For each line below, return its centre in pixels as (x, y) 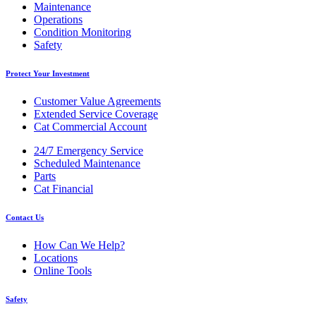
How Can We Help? (79, 245)
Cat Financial (63, 189)
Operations (58, 20)
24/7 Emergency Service (89, 151)
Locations (56, 257)
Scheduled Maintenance (87, 163)
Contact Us (25, 217)
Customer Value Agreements (97, 101)
